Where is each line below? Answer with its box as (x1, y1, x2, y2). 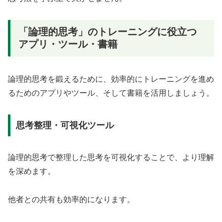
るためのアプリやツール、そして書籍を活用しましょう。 (8, 89, 214, 98)
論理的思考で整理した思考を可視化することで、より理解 (8, 153, 214, 162)
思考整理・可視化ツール (15, 120, 114, 130)
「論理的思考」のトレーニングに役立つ (18, 26, 197, 37)
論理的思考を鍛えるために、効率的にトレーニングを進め (8, 75, 214, 84)
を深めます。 (8, 166, 55, 175)
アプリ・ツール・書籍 (18, 38, 117, 50)
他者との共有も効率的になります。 (8, 195, 135, 204)
